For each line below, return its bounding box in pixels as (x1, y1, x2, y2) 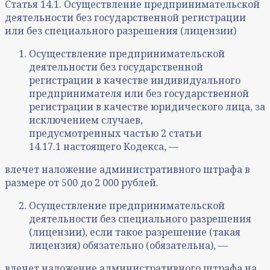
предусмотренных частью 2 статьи (29, 127, 202, 140)
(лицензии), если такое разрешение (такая (29, 225, 240, 239)
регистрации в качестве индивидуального (29, 74, 240, 87)
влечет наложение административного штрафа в (5, 163, 250, 177)
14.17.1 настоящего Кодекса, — (29, 140, 178, 154)
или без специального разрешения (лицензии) (5, 24, 236, 38)
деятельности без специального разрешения (29, 212, 251, 226)
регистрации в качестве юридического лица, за (29, 100, 265, 114)
